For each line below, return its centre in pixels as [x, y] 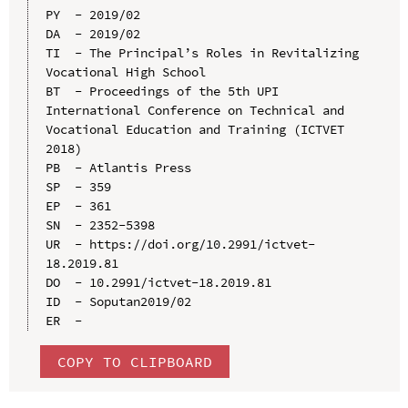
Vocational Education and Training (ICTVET [194, 129]
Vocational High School [125, 71]
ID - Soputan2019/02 [118, 301]
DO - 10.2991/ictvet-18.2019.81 [158, 282]
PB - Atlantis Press [118, 167]
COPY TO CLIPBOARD [134, 361]
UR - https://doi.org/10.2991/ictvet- [180, 244]
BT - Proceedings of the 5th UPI [162, 91]
